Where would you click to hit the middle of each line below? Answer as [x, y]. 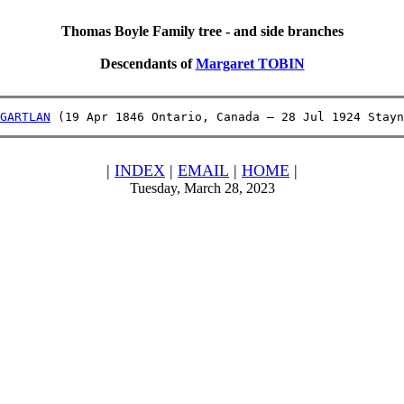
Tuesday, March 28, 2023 [202, 188]
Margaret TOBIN [250, 64]
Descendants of [147, 64]
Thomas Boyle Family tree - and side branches [202, 31]
